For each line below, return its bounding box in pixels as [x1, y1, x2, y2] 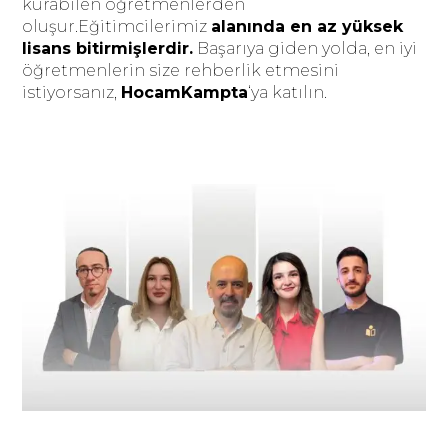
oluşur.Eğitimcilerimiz [22, 17, 212, 36]
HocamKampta [121, 83, 249, 102]
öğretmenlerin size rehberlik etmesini [22, 61, 340, 80]
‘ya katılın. [248, 83, 332, 102]
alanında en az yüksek [211, 17, 404, 36]
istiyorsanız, [22, 83, 122, 102]
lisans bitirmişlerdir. [22, 39, 194, 58]
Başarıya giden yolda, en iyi [193, 39, 418, 58]
